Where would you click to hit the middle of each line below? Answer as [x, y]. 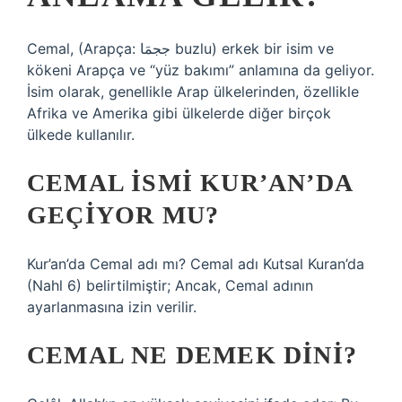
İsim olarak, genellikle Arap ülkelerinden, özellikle [193, 92]
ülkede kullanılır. [81, 135]
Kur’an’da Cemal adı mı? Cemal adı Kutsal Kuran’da [196, 264]
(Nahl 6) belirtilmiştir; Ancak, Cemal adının [170, 285]
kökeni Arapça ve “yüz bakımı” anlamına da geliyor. [201, 70]
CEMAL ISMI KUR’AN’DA [190, 183]
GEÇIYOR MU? [123, 215]
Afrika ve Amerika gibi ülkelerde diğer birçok [179, 113]
